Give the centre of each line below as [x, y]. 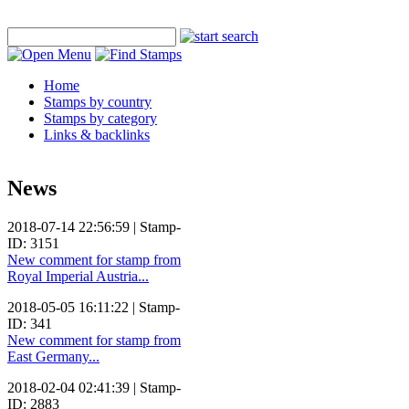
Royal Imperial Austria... [78, 276]
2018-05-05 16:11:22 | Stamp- [94, 307]
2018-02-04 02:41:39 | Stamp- [94, 387]
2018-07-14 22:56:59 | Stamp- [94, 226]
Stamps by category [100, 118]
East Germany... [53, 356]
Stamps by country [98, 102]
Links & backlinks [97, 135]
